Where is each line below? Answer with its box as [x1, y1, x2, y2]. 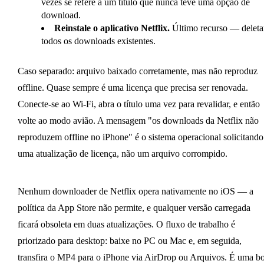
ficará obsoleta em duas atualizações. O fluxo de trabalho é [17, 219, 235, 229]
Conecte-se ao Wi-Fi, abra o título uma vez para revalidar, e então [17, 98, 260, 109]
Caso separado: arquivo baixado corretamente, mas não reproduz [17, 65, 258, 76]
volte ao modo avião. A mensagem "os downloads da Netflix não [17, 115, 259, 126]
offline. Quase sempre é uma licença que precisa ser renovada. [17, 82, 248, 93]
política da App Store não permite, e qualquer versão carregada [17, 202, 250, 213]
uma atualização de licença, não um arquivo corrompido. [17, 148, 227, 159]
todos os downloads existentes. [41, 35, 156, 46]
